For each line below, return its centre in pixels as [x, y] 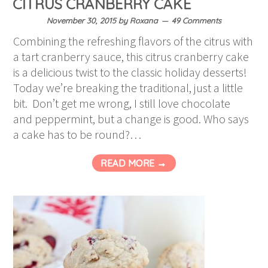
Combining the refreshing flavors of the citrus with [133, 41]
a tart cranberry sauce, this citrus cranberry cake [131, 57]
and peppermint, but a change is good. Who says [131, 119]
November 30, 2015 [81, 21]
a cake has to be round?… [77, 135]
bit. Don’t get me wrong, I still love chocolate [122, 103]
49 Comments [197, 21]
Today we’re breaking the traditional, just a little [128, 88]
